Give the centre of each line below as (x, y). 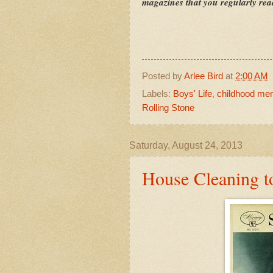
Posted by (163, 76)
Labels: (158, 94)
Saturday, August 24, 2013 (186, 145)
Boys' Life (193, 94)
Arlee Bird (204, 76)
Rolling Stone (168, 108)
